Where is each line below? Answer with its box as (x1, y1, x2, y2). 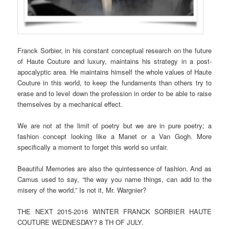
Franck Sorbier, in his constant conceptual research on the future (17, 45, 212, 55)
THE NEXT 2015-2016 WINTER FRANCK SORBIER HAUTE (17, 207, 212, 217)
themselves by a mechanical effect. (17, 99, 123, 109)
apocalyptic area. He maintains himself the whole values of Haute (17, 66, 212, 77)
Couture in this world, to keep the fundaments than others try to (17, 77, 212, 87)
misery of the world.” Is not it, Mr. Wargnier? (17, 185, 147, 195)
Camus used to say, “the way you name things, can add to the (17, 174, 212, 185)
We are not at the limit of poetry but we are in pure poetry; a (17, 120, 212, 130)
